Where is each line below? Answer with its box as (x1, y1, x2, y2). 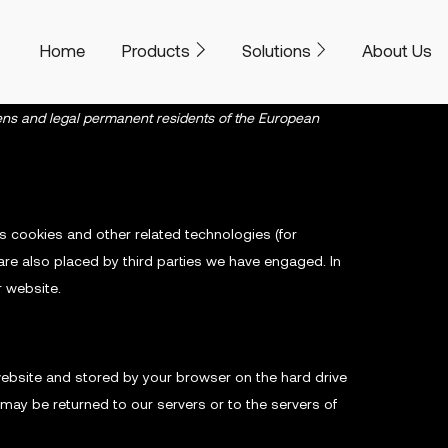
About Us (362, 39, 433, 60)
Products (122, 39, 191, 60)
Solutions (241, 39, 311, 60)
